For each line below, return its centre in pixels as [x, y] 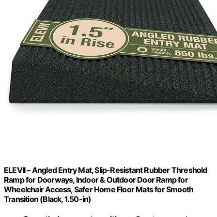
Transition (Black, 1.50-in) [48, 199]
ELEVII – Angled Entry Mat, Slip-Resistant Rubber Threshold [106, 170]
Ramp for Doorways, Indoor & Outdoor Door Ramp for [96, 180]
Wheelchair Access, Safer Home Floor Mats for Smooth [99, 190]
